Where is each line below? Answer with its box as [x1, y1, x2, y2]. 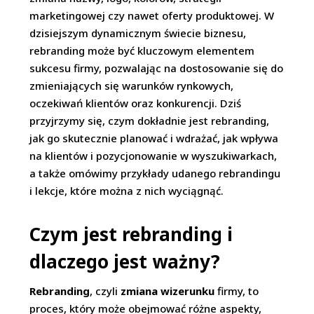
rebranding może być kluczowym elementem [29, 43, 255, 57]
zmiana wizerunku [121, 284, 215, 298]
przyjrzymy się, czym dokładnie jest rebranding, [29, 114, 270, 128]
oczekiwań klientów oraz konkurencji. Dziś [29, 96, 242, 110]
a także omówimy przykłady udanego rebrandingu [29, 166, 281, 180]
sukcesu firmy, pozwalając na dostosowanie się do [29, 61, 284, 75]
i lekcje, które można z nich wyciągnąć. [29, 184, 224, 198]
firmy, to [214, 284, 259, 298]
